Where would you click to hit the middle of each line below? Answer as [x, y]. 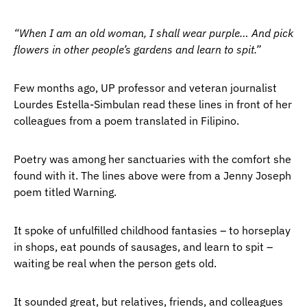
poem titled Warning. [65, 192]
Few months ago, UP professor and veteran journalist [145, 88]
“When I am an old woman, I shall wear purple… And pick [153, 33]
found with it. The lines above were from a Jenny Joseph [152, 175]
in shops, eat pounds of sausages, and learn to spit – [143, 247]
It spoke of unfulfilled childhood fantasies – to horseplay [152, 230]
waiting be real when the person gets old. [115, 263]
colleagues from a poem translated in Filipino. [126, 121]
